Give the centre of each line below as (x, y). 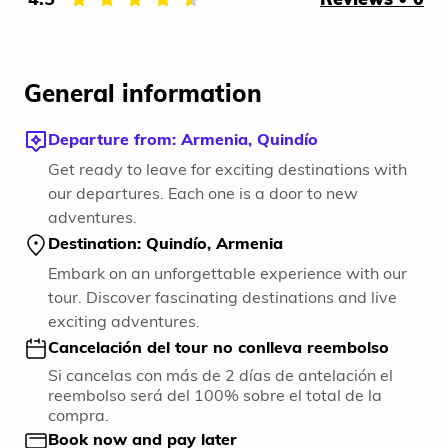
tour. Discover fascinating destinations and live (222, 297)
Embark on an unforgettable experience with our (227, 273)
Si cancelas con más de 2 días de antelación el (220, 375)
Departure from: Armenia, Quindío (183, 139)
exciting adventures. (124, 321)
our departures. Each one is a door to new (203, 193)
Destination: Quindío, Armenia (165, 243)
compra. (78, 415)
